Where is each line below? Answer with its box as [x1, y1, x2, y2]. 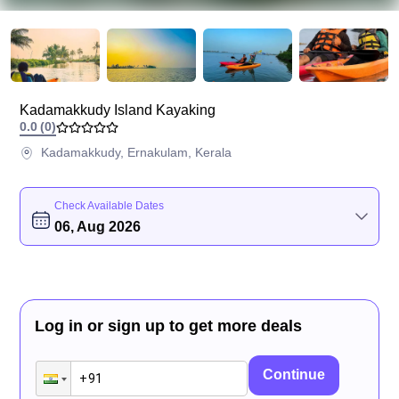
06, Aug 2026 [54, 219, 142, 234]
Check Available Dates [54, 199, 165, 212]
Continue [263, 367, 326, 382]
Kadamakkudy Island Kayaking [20, 102, 216, 118]
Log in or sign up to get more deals [35, 317, 303, 335]
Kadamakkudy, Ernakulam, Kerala [41, 145, 232, 159]
